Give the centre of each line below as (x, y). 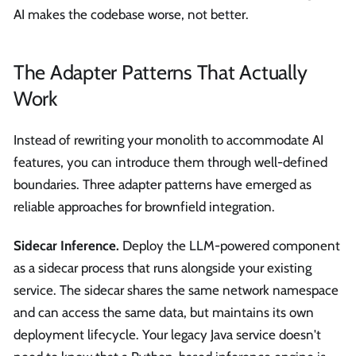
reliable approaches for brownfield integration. (144, 206)
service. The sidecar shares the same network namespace (176, 290)
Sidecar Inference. (66, 245)
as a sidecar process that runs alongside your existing (163, 267)
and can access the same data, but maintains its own (164, 312)
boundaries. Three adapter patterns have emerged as (163, 184)
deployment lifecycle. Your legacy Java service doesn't (167, 334)
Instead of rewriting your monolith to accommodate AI (168, 139)
